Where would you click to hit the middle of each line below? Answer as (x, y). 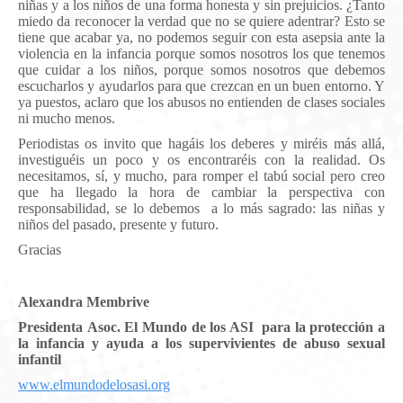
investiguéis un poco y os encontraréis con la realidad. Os (201, 159)
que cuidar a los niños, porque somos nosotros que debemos (201, 69)
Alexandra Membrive (84, 301)
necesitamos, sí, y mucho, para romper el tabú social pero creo (201, 175)
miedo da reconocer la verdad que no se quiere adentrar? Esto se (201, 21)
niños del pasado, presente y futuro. (118, 224)
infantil (40, 359)
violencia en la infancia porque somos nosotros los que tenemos (201, 53)
